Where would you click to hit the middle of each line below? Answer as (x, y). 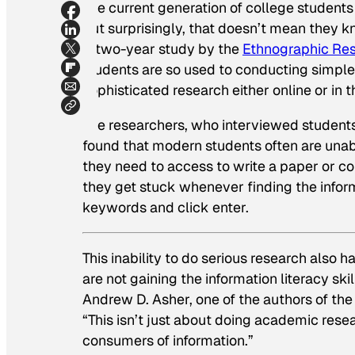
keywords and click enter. (166, 208)
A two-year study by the (162, 49)
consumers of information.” (168, 340)
